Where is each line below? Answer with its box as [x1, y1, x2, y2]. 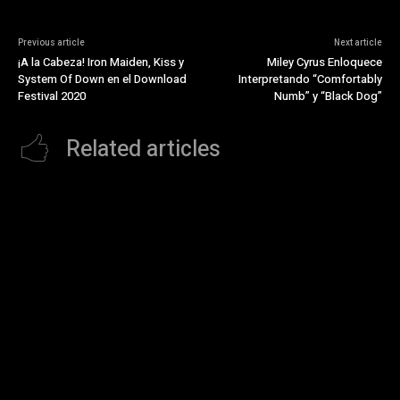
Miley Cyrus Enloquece [266, 53, 382, 71]
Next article [333, 36, 382, 49]
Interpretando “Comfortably [237, 70, 382, 87]
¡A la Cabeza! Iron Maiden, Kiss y [18, 53, 184, 71]
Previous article [18, 36, 85, 49]
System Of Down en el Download [18, 70, 187, 87]
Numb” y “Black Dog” [273, 87, 382, 104]
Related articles [66, 132, 221, 166]
